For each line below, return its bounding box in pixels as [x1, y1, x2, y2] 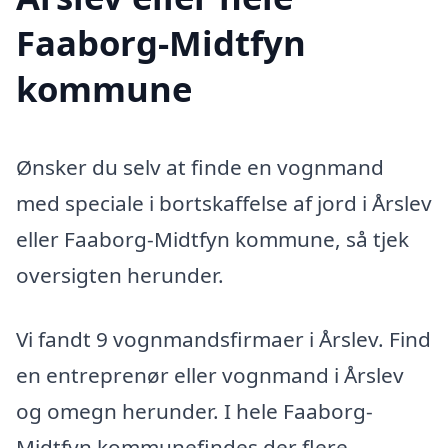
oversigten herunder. [16, 260, 224, 289]
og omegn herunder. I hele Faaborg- [16, 396, 373, 425]
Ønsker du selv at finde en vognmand [16, 152, 384, 181]
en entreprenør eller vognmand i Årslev [16, 360, 404, 389]
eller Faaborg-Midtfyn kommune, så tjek [16, 224, 409, 253]
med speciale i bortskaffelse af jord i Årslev [16, 188, 432, 217]
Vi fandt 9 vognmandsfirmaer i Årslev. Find [16, 324, 431, 353]
